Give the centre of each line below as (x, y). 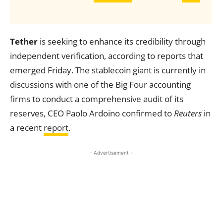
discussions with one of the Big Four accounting (100, 84)
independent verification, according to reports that (107, 56)
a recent (27, 128)
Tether (24, 41)
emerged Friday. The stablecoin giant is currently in (108, 70)
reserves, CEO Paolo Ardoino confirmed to (92, 113)
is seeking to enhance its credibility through (122, 41)
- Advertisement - (111, 153)
